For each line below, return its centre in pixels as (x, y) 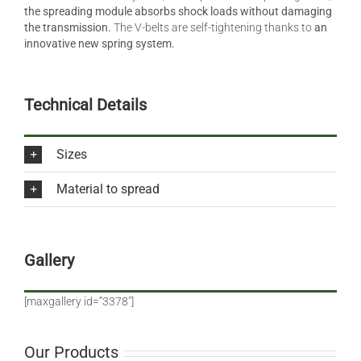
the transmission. (68, 28)
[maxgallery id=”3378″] (79, 302)
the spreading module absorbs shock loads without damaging (178, 12)
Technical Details (85, 105)
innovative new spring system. (101, 44)
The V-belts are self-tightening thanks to (213, 28)
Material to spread (108, 189)
